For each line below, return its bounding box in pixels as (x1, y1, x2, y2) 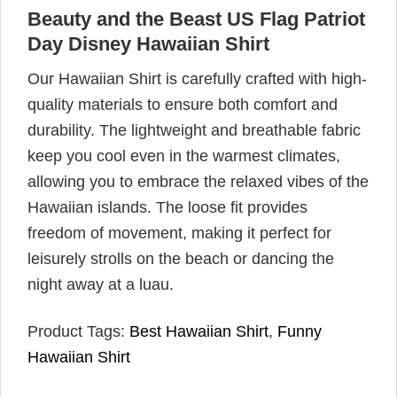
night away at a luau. (27, 276, 174, 294)
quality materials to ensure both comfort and (27, 96, 338, 114)
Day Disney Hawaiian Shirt (27, 33, 269, 56)
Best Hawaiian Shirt (129, 322, 269, 340)
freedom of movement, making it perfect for (27, 224, 331, 243)
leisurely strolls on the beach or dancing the (27, 250, 334, 269)
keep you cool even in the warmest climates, (27, 147, 340, 166)
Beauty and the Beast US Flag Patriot (27, 8, 365, 31)
